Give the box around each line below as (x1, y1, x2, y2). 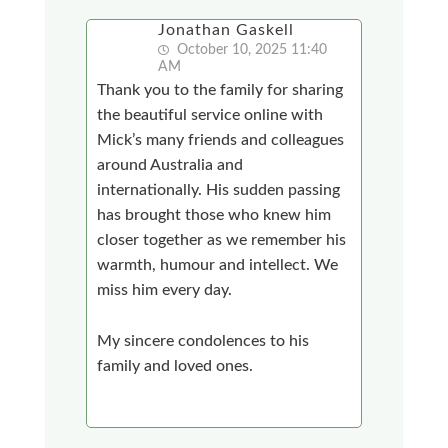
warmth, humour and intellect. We (97, 256, 339, 273)
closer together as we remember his (97, 231, 347, 248)
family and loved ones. (97, 357, 254, 374)
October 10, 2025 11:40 (173, 42, 328, 57)
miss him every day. (97, 281, 233, 298)
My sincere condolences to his (97, 332, 310, 349)
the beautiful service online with (97, 106, 324, 123)
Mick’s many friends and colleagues (97, 131, 345, 148)
